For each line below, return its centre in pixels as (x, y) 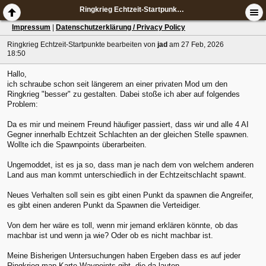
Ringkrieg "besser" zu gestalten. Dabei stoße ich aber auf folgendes (123, 94)
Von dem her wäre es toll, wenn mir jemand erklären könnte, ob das (123, 226)
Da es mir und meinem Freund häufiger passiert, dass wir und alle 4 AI (128, 125)
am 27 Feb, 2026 (197, 45)
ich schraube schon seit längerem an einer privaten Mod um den (117, 84)
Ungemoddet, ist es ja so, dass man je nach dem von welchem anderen (130, 165)
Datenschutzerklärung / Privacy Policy (121, 27)
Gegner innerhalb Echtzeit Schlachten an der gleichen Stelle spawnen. (129, 135)
